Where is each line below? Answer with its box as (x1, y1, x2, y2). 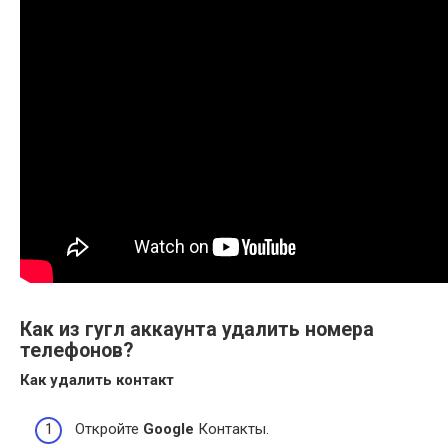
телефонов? (20, 338, 133, 362)
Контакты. (194, 419, 269, 438)
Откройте (75, 419, 143, 438)
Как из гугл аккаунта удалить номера (20, 317, 374, 341)
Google (143, 419, 194, 438)
